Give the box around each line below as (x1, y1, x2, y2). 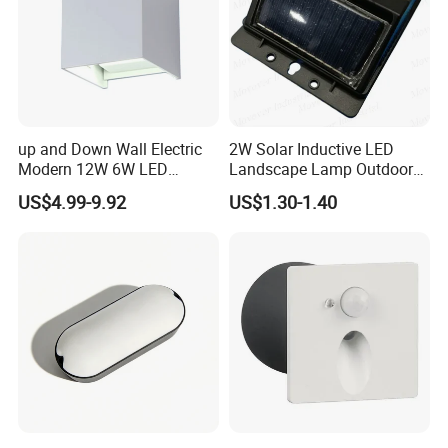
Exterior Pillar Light (18, 177, 152, 200)
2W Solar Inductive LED (228, 137, 394, 160)
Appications (28, 28, 103, 48)
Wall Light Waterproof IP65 (228, 177, 419, 200)
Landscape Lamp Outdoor (228, 157, 413, 180)
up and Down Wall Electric (18, 137, 203, 160)
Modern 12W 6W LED (18, 157, 169, 180)
